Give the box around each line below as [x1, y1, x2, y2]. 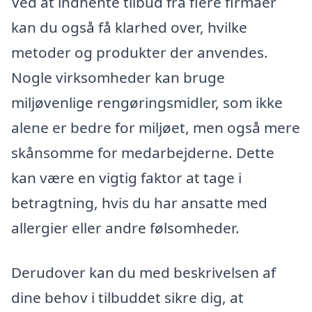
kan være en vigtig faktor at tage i [11, 168, 242, 188]
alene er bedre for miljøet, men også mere [11, 118, 300, 138]
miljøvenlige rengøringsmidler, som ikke [11, 93, 283, 113]
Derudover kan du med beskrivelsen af [11, 263, 276, 283]
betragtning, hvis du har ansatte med [11, 193, 267, 213]
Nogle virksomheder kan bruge [11, 68, 225, 88]
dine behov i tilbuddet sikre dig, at [11, 288, 244, 308]
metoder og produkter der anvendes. [11, 42, 268, 63]
